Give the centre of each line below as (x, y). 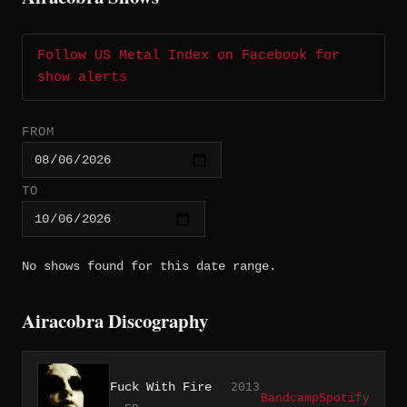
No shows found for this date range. (149, 266)
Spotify (344, 398)
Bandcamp (290, 398)
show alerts (82, 78)
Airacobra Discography (115, 320)
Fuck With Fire (161, 387)
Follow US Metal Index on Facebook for (189, 56)
